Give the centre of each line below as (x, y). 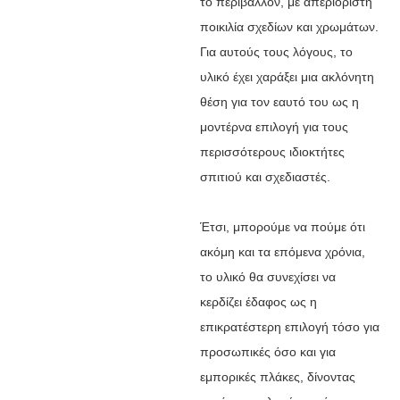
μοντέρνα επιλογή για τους (274, 126)
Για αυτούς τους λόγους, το (276, 51)
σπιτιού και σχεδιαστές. (265, 176)
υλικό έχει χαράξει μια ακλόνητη (287, 76)
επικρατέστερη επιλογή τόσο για (289, 326)
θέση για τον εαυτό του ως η (279, 101)
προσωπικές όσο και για (267, 351)
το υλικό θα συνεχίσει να (267, 276)
